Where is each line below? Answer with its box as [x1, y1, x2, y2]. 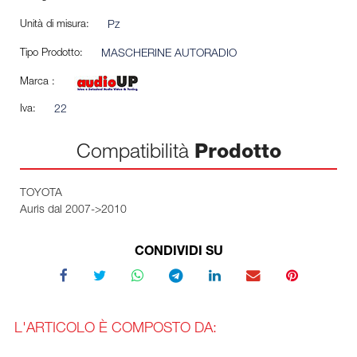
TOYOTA [20, 188, 62, 200]
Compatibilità [76, 143, 194, 164]
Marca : [20, 77, 55, 88]
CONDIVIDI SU [134, 246, 223, 260]
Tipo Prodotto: [20, 49, 83, 60]
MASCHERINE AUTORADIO [100, 49, 237, 61]
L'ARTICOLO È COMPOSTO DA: [14, 321, 217, 336]
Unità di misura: [20, 20, 89, 31]
